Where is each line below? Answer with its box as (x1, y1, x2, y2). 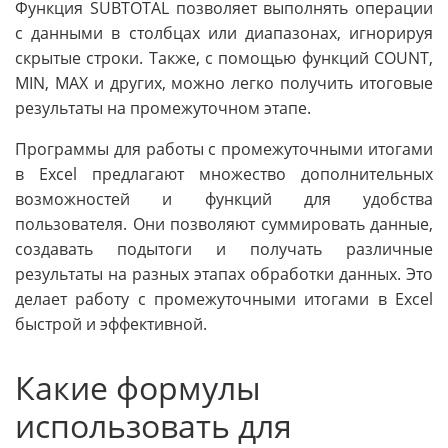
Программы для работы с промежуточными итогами (15, 138, 433, 161)
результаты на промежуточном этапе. (15, 97, 311, 120)
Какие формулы (15, 366, 261, 410)
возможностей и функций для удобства (15, 188, 433, 211)
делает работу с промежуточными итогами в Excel (15, 288, 433, 311)
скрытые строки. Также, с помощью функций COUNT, (15, 47, 433, 70)
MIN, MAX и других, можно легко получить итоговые (15, 72, 433, 95)
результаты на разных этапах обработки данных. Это (15, 263, 433, 286)
